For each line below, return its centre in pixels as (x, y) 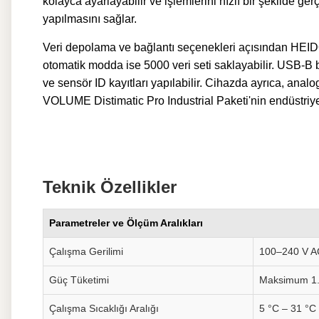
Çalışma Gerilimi (86, 251)
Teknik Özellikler (110, 187)
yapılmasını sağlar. (90, 19)
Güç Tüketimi (79, 280)
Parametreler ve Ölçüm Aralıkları (126, 223)
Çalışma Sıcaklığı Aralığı (104, 308)
